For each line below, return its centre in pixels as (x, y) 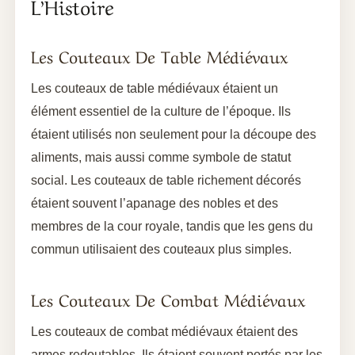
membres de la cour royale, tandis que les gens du (172, 226)
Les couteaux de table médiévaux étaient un (155, 88)
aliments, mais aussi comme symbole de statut (161, 157)
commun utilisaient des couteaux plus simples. (161, 249)
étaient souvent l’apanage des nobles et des (155, 203)
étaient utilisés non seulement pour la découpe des (174, 134)
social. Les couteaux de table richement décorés (166, 180)
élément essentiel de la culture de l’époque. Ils (161, 111)
